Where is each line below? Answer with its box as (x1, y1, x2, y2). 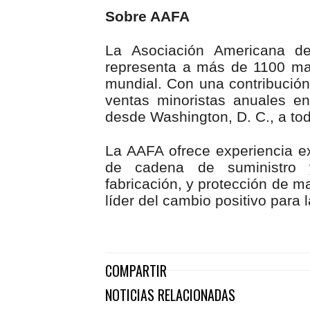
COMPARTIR (105, 260, 167, 282)
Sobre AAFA (105, 8, 190, 25)
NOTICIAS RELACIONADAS (105, 284, 235, 306)
